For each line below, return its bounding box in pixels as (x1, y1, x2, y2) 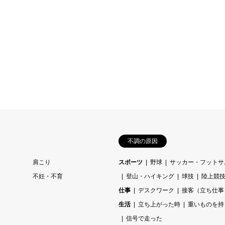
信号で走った (126, 215, 162, 222)
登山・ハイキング (126, 173, 174, 180)
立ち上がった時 (138, 201, 180, 208)
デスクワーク (138, 187, 174, 194)
